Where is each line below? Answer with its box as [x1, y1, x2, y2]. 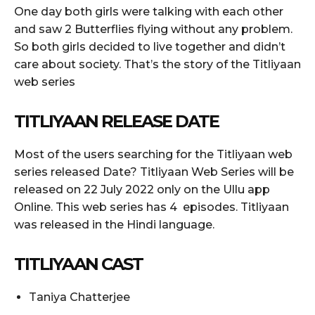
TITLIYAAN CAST [14, 253, 143, 274]
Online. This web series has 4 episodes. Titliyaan [14, 200, 289, 214]
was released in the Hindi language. [14, 217, 214, 231]
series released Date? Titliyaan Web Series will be [14, 165, 294, 179]
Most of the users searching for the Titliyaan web [14, 147, 292, 161]
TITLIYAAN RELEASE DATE [14, 110, 219, 131]
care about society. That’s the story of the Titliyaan [14, 57, 301, 71]
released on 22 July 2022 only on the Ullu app [14, 182, 270, 196]
